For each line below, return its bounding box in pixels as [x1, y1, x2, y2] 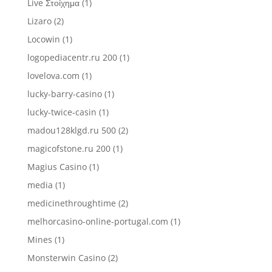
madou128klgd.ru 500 [27, 124, 116, 136]
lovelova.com [27, 70, 80, 81]
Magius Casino [27, 161, 87, 172]
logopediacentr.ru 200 [27, 52, 117, 63]
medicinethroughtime [27, 197, 116, 209]
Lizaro [27, 15, 52, 27]
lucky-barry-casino [27, 88, 102, 100]
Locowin [27, 33, 60, 45]
